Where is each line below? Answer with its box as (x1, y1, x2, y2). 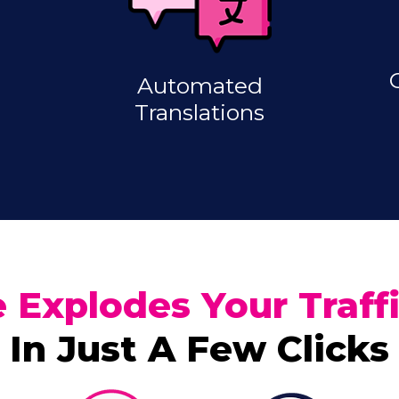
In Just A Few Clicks (10, 326, 389, 370)
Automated (136, 71, 263, 99)
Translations (134, 98, 265, 126)
